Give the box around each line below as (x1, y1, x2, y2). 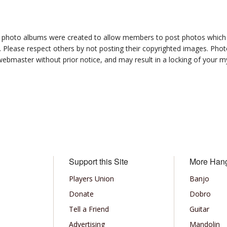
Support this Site (68, 156, 128, 167)
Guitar (190, 204, 210, 214)
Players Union (68, 174, 114, 183)
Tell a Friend (68, 204, 109, 214)
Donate (68, 189, 94, 199)
